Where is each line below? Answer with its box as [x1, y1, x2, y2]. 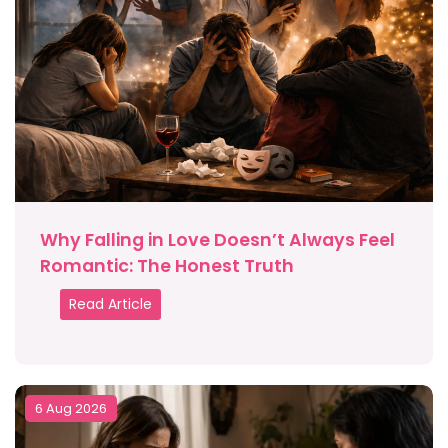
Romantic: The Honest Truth [40, 254, 294, 279]
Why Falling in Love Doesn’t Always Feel [40, 228, 395, 253]
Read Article [69, 294, 152, 315]
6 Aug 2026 [35, 400, 107, 418]
